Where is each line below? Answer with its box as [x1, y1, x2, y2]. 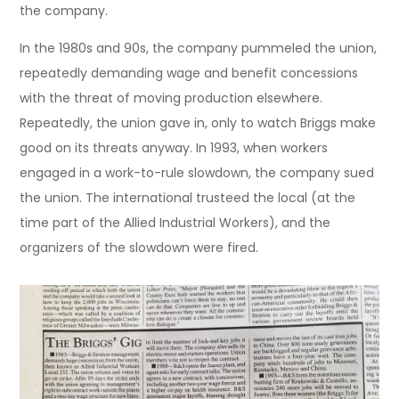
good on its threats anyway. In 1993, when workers [20, 139, 329, 158]
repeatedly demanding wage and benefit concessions [20, 64, 359, 83]
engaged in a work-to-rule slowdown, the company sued [20, 164, 375, 183]
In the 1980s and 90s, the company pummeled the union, [20, 39, 378, 58]
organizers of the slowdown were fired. [20, 239, 259, 257]
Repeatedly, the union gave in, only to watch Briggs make [20, 114, 377, 133]
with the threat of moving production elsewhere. [20, 89, 323, 108]
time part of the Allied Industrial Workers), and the [20, 214, 331, 232]
